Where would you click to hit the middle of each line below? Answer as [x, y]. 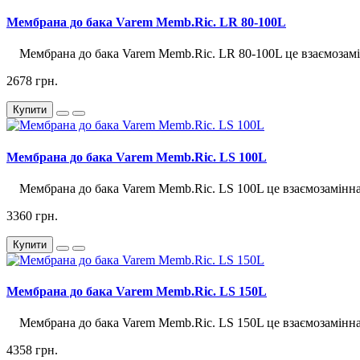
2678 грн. [32, 81]
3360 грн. [32, 215]
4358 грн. [32, 350]
